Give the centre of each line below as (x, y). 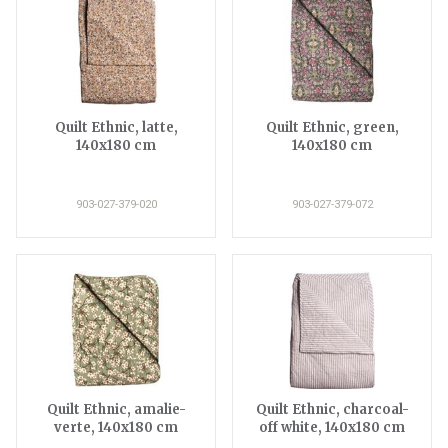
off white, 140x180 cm (332, 427)
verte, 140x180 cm (116, 427)
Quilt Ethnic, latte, (116, 127)
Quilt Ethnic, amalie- (116, 409)
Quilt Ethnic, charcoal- (332, 409)
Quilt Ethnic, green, (332, 127)
